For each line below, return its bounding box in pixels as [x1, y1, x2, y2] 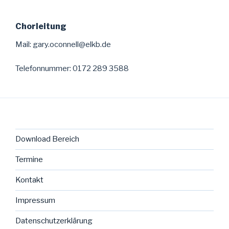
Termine [15, 155, 43, 164]
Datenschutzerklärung [15, 216, 93, 225]
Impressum [15, 196, 55, 205]
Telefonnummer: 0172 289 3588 [15, 63, 129, 73]
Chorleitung [15, 21, 66, 31]
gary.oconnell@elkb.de [33, 40, 111, 49]
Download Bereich [15, 134, 79, 144]
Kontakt [15, 175, 43, 185]
